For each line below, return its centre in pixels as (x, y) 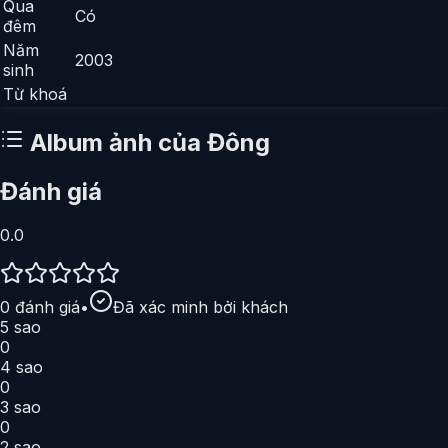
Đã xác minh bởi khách (200, 307)
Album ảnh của (115, 142)
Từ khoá (35, 93)
